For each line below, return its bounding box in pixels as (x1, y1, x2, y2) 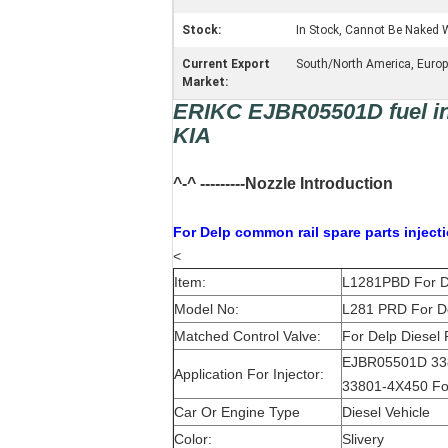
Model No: (174, 301, 239, 317)
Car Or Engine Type (174, 404, 300, 420)
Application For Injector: (174, 366, 324, 382)
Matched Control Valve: (174, 328, 321, 344)
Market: (182, 75, 228, 89)
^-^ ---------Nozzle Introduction (173, 175, 393, 192)
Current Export (182, 57, 270, 71)
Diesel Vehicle (342, 404, 430, 420)
